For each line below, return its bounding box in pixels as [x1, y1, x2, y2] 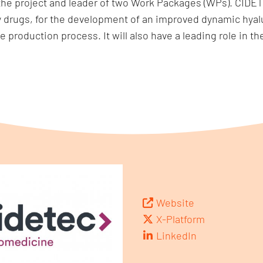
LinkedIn [156, 228, 197, 242]
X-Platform [156, 212, 205, 225]
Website [156, 195, 194, 209]
